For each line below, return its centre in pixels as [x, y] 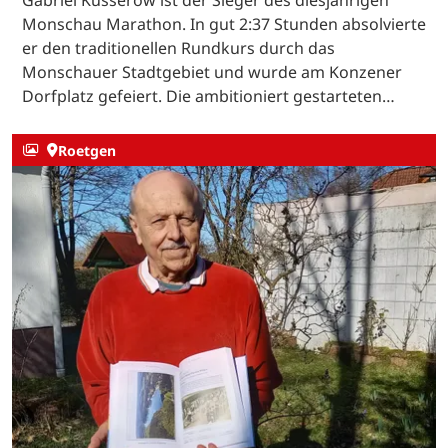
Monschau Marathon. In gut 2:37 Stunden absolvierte [224, 24]
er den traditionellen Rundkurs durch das [178, 48]
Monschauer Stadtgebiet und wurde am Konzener [212, 72]
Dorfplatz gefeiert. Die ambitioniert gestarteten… [208, 96]
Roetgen [86, 150]
